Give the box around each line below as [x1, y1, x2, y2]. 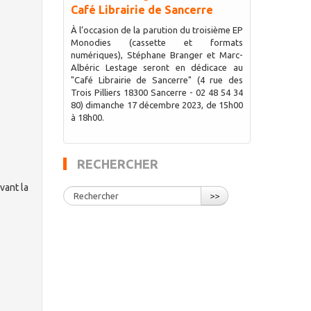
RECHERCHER [76, 157, 158, 171]
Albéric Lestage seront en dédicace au [70, 62, 243, 72]
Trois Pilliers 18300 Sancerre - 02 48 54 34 [70, 87, 243, 97]
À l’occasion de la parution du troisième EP [70, 25, 243, 35]
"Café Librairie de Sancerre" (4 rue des [70, 75, 243, 85]
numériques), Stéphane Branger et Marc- [70, 50, 243, 60]
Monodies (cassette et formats [70, 37, 243, 47]
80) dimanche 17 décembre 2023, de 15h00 [70, 100, 243, 110]
